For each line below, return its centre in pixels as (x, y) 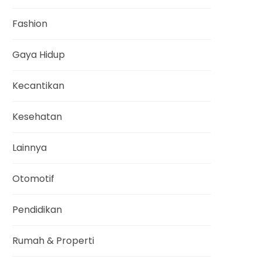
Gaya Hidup (39, 55)
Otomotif (33, 179)
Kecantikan (38, 86)
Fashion (30, 24)
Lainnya (30, 148)
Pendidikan (37, 210)
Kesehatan (37, 117)
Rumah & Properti (53, 241)
